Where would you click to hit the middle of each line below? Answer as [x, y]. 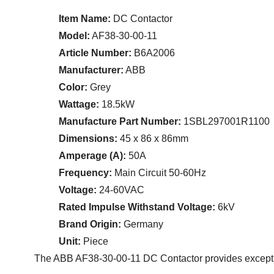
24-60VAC [121, 190]
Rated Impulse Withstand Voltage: [137, 207]
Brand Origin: [90, 224]
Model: [75, 36]
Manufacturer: [91, 70]
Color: [73, 87]
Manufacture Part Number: [120, 122]
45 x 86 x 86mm [153, 139]
